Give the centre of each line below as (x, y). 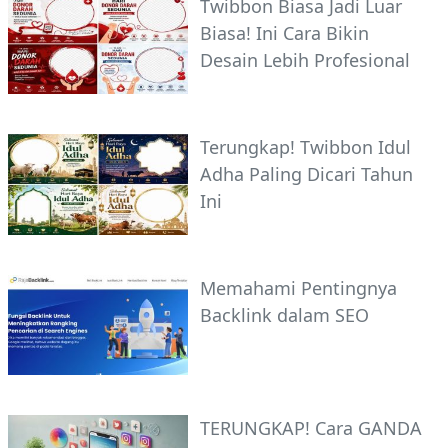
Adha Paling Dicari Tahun (306, 173)
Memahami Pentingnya (298, 287)
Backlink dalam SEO (284, 314)
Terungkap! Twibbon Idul (305, 146)
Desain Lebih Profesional (305, 60)
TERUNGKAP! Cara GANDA (311, 428)
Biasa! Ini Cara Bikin (284, 33)
